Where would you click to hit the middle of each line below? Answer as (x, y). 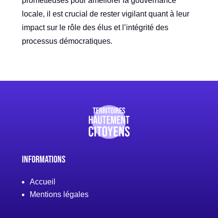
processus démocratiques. (67, 41)
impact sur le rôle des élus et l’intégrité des (95, 28)
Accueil (42, 182)
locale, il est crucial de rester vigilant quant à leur (105, 14)
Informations (43, 159)
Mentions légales (59, 194)
